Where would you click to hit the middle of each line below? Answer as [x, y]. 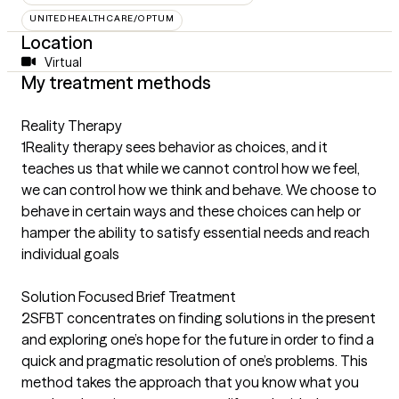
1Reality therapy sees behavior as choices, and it [175, 147]
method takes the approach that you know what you [190, 382]
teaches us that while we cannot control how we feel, [191, 168]
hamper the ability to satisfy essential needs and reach [195, 232]
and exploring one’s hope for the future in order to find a [198, 339]
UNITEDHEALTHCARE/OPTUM [102, 18]
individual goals [70, 253]
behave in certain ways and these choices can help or [191, 211]
